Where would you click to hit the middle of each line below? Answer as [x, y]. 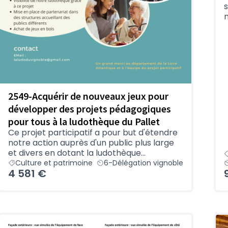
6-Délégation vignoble [144, 163]
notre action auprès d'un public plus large [91, 142]
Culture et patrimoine [54, 163]
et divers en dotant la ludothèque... [77, 153]
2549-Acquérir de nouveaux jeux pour [88, 96]
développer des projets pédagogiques [90, 108]
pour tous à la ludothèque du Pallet [84, 121]
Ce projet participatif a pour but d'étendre [93, 132]
